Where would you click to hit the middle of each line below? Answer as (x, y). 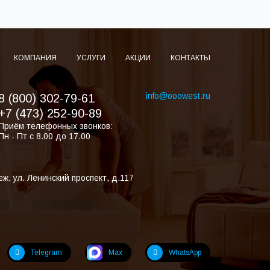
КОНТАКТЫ (190, 58)
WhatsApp (185, 252)
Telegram (46, 252)
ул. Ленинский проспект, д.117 (73, 178)
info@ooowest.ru (178, 96)
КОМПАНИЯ (36, 58)
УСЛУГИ (92, 58)
